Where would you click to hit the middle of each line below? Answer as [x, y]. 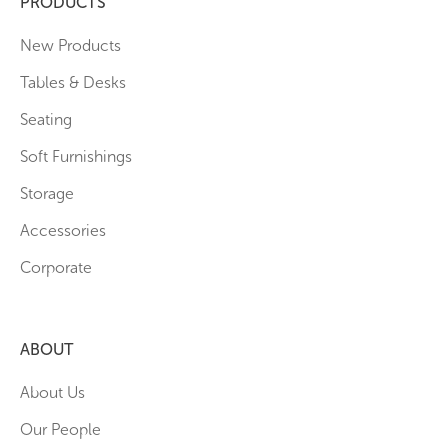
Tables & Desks [73, 82]
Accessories [63, 230]
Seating [46, 119]
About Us [52, 392]
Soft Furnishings [76, 156]
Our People [60, 429]
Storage [47, 193]
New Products [70, 45]
